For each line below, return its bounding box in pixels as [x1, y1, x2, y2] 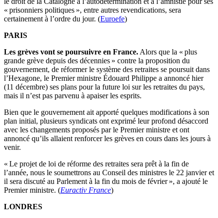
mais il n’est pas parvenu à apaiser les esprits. [4, 91, 142, 100]
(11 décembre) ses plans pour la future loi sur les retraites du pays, [4, 83, 205, 91]
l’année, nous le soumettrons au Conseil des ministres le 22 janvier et [4, 168, 214, 177]
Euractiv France [60, 186, 111, 195]
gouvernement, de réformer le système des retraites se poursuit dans [4, 65, 210, 74]
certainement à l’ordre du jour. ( [4, 15, 100, 23]
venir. [4, 143, 21, 152]
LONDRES [4, 202, 42, 211]
